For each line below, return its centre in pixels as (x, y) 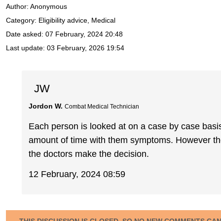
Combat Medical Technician (102, 106)
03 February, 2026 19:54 (86, 48)
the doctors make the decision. (89, 154)
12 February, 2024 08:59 (77, 174)
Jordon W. (46, 106)
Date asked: (26, 34)
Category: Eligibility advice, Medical (61, 20)
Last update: (26, 48)
